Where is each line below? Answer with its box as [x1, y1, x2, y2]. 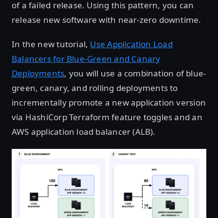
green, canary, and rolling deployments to [12, 82, 178, 93]
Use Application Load [90, 38, 173, 50]
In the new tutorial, [12, 38, 91, 50]
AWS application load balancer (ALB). [12, 126, 156, 137]
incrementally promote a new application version [12, 97, 206, 108]
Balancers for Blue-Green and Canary [12, 53, 161, 64]
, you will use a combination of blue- [64, 68, 206, 79]
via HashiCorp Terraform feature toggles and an [12, 111, 202, 123]
